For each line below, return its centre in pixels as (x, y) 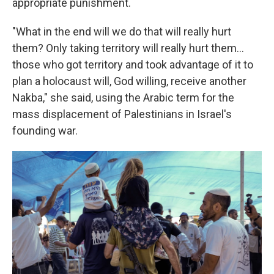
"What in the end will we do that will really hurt (122, 32)
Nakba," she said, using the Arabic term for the (123, 98)
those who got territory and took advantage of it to (133, 65)
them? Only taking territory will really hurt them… (128, 48)
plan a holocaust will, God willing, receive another (129, 81)
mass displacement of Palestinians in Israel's (122, 114)
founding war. (45, 131)
